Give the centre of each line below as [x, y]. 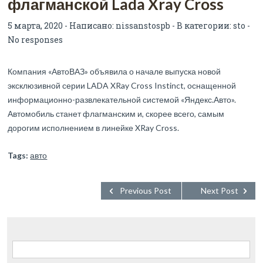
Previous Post [145, 190]
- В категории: [202, 25]
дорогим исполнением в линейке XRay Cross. [94, 127]
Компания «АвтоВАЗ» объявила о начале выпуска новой [114, 71]
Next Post [219, 190]
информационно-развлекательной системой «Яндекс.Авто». [122, 99]
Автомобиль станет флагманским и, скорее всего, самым [116, 113]
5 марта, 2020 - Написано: [62, 25]
